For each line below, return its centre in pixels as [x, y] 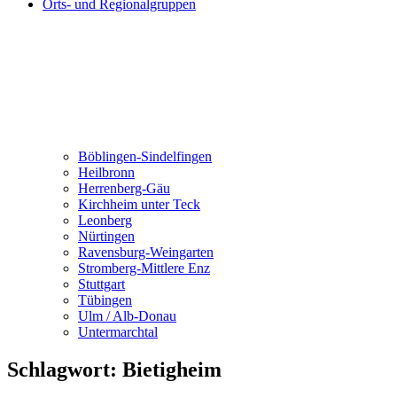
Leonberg [105, 220]
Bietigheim [172, 369]
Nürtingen [106, 236]
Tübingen [105, 300]
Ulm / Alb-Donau [127, 316]
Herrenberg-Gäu [124, 188]
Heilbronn [106, 172]
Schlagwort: [65, 369]
